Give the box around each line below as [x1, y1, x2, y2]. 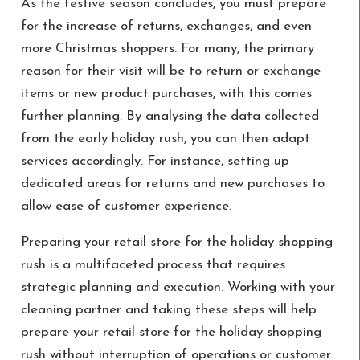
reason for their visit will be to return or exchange [20, 64, 321, 79]
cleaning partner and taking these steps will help [20, 303, 317, 317]
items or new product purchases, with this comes [20, 87, 312, 101]
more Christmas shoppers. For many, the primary [20, 42, 314, 56]
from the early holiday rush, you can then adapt [20, 132, 310, 146]
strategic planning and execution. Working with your [20, 280, 335, 295]
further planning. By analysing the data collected [20, 109, 319, 124]
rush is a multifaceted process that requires [20, 258, 285, 272]
